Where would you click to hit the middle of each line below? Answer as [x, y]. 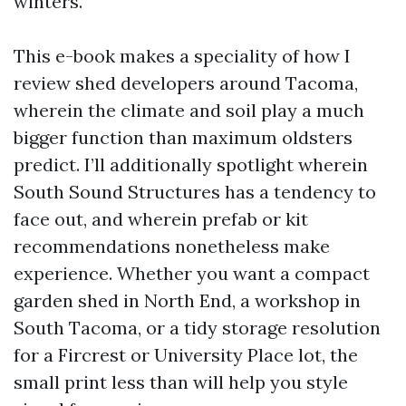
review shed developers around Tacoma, [186, 83]
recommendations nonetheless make [172, 246]
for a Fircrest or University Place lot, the [186, 355]
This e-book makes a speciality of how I [182, 56]
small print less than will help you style [181, 382]
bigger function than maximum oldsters [183, 137]
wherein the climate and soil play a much [189, 110]
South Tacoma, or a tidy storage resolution [197, 328]
